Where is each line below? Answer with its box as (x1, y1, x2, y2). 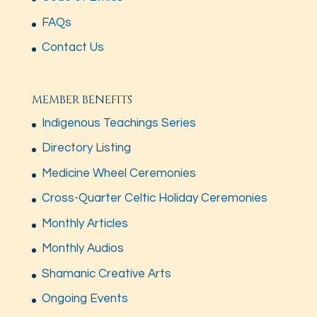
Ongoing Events (41, 292, 128, 306)
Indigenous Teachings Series (41, 116, 196, 129)
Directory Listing (41, 142, 131, 155)
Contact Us (41, 41, 104, 54)
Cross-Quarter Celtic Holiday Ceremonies (41, 192, 267, 205)
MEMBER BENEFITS (31, 91, 132, 108)
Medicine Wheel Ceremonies (41, 166, 196, 180)
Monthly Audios (41, 242, 124, 255)
